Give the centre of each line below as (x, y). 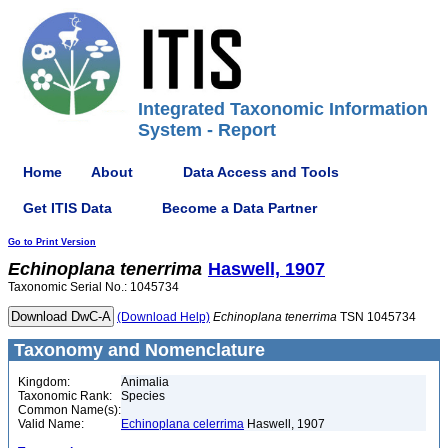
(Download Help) (163, 317)
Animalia (145, 382)
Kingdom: (44, 382)
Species (143, 396)
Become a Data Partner (239, 207)
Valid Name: (51, 424)
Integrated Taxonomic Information (283, 109)
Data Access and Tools (261, 171)
